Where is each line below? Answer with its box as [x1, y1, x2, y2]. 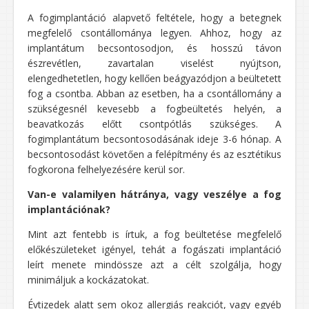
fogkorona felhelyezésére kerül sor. [28, 163, 185, 177]
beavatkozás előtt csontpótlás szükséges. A [28, 117, 281, 131]
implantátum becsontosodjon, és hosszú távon [28, 41, 281, 55]
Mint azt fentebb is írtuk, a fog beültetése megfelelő [28, 228, 281, 241]
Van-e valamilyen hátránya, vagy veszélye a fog [28, 188, 281, 201]
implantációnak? [28, 203, 110, 217]
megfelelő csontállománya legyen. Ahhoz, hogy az [28, 26, 281, 40]
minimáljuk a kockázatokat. [28, 273, 149, 287]
